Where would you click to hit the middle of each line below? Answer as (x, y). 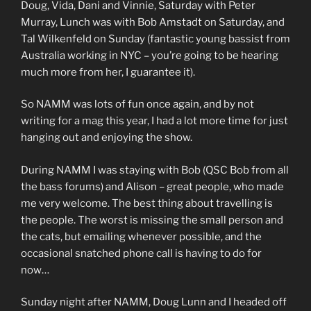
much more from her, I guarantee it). (108, 72)
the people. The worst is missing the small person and (152, 220)
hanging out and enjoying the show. (107, 137)
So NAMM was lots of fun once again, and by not (137, 104)
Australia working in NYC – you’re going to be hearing (150, 55)
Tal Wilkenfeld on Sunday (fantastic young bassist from (155, 39)
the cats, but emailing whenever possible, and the (141, 236)
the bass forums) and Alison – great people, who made (152, 186)
